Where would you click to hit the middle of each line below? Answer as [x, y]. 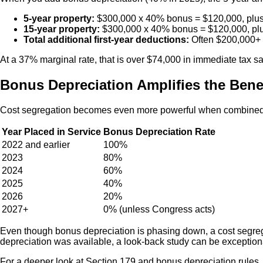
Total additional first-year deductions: [106, 40]
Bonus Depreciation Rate [159, 132]
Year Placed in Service [51, 132]
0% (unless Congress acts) [159, 210]
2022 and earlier [36, 145]
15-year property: [62, 29]
